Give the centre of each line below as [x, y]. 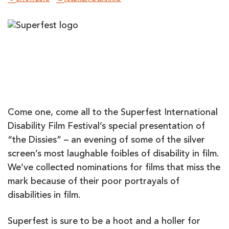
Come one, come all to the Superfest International [113, 113]
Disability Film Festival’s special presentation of [106, 127]
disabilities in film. [44, 196]
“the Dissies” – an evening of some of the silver [106, 141]
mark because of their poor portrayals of [94, 182]
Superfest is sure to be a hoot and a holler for [104, 222]
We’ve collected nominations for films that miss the [114, 168]
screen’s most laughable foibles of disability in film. [113, 154]
